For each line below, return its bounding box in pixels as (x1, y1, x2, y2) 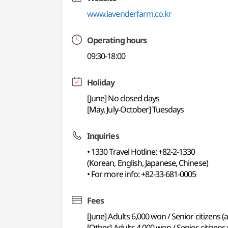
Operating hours (87, 35, 147, 46)
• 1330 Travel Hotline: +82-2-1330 (87, 146, 195, 157)
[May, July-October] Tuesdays (87, 104, 184, 115)
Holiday (87, 77, 115, 88)
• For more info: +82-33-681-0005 (87, 168, 196, 180)
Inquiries (87, 130, 119, 141)
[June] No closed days (87, 93, 160, 104)
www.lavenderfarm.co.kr (87, 8, 172, 19)
